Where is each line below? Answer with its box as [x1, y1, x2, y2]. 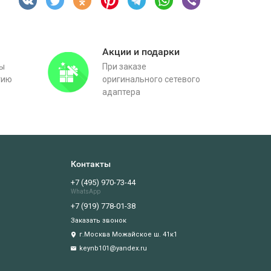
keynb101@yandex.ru [79, 244, 147, 252]
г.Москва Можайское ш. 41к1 [79, 230, 177, 238]
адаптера [102, 87, 140, 97]
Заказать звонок [71, 217, 126, 224]
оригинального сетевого [102, 74, 200, 84]
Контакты [71, 159, 111, 169]
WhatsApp [71, 188, 100, 195]
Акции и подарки [102, 46, 180, 57]
